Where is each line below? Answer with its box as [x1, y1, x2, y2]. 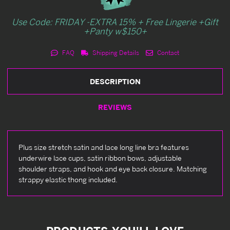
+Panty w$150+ [83, 25, 147, 36]
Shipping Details [91, 48, 139, 56]
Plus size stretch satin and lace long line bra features [18, 142, 189, 151]
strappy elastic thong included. [18, 175, 118, 184]
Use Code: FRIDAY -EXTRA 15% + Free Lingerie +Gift [12, 16, 218, 27]
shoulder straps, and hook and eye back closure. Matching [18, 164, 207, 173]
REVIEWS [98, 102, 132, 111]
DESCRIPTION [89, 76, 141, 86]
